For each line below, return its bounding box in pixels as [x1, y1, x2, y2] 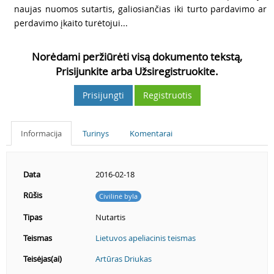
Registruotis [143, 89, 192, 101]
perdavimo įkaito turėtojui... [14, 17, 128, 29]
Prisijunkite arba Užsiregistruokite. [56, 64, 218, 78]
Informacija [21, 128, 62, 139]
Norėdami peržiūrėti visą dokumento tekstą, [32, 50, 242, 64]
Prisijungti [82, 89, 124, 101]
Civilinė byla [99, 191, 138, 201]
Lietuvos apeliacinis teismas [95, 232, 196, 243]
